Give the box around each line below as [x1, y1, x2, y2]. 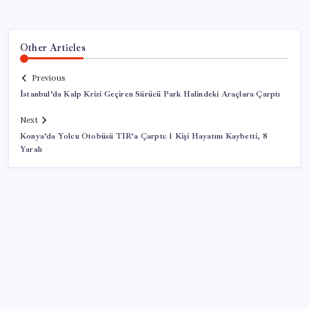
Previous [32, 73, 65, 83]
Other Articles [20, 41, 86, 54]
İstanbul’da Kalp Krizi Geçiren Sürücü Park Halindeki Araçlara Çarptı [20, 89, 281, 100]
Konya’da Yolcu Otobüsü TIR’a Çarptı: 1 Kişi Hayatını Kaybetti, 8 [20, 131, 268, 142]
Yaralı [20, 144, 43, 155]
